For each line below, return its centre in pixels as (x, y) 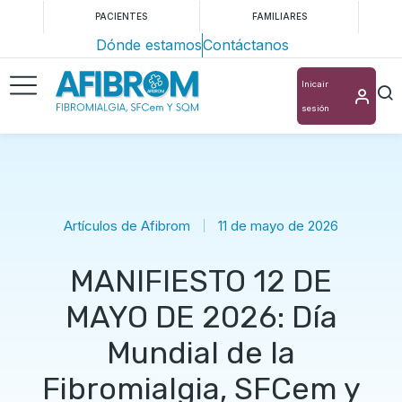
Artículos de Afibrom (127, 226)
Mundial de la (201, 353)
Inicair (315, 84)
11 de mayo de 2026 (278, 226)
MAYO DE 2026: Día (201, 317)
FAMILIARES (279, 16)
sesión (315, 108)
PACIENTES (122, 16)
